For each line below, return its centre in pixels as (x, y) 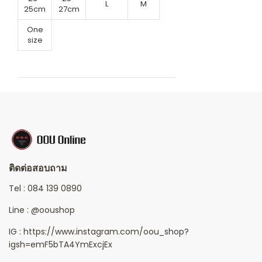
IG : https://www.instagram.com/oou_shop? (99, 231)
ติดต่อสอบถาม (38, 168)
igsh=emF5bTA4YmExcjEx (61, 244)
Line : (20, 210)
